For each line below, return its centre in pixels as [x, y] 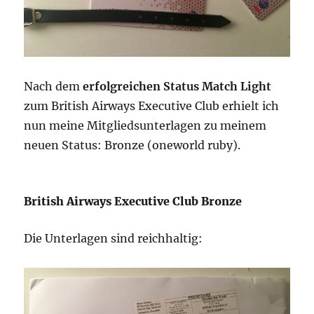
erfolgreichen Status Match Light [177, 87]
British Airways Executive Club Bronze [133, 202]
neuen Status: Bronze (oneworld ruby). [132, 145]
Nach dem [54, 87]
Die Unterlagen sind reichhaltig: [114, 239]
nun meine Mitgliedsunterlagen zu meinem [145, 126]
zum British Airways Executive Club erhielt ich [152, 106]
